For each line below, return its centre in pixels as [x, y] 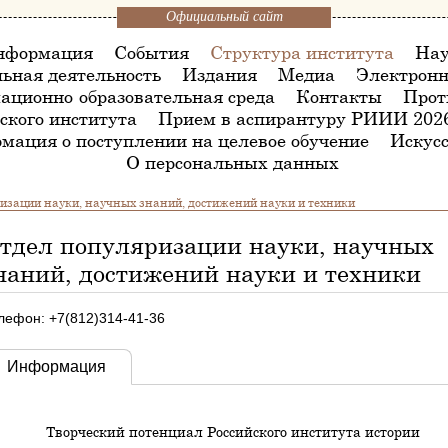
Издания [219, 74]
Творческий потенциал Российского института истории [233, 431]
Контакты [338, 96]
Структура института [302, 52]
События [151, 52]
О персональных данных [232, 162]
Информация [57, 366]
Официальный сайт [224, 16]
